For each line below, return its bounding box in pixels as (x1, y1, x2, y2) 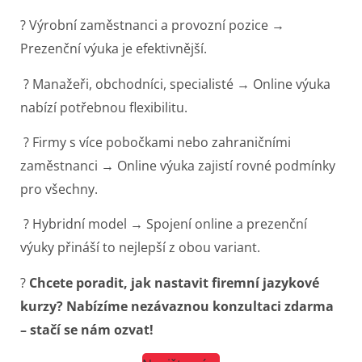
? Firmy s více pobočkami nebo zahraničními (20, 133, 291, 152)
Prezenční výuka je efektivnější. (20, 40, 207, 58)
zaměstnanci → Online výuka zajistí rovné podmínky (20, 157, 335, 175)
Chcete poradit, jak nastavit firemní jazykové (29, 273, 319, 292)
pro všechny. (20, 180, 98, 199)
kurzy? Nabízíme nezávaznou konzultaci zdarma (20, 297, 334, 315)
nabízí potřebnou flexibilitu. (20, 98, 187, 116)
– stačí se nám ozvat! (20, 320, 154, 339)
